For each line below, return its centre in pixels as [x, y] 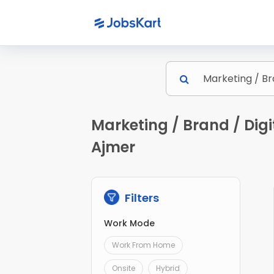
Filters [141, 198]
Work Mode [130, 224]
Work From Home [144, 245]
